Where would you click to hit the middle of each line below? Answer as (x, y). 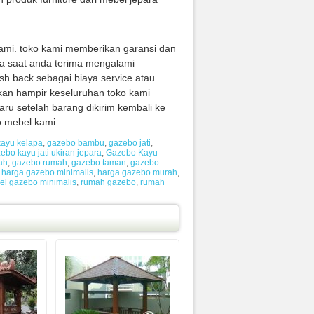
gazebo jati (130, 143)
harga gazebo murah (137, 172)
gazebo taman (99, 162)
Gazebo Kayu (132, 152)
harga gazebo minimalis (47, 172)
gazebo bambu (76, 143)
